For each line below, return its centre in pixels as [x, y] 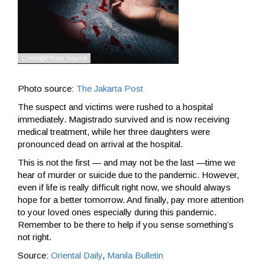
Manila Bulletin [135, 256]
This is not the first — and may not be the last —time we [127, 163]
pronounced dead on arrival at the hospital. [101, 144]
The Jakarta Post [110, 89]
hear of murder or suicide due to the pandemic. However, [128, 175]
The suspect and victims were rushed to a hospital [115, 107]
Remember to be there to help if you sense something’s [126, 225]
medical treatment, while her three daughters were [114, 132]
